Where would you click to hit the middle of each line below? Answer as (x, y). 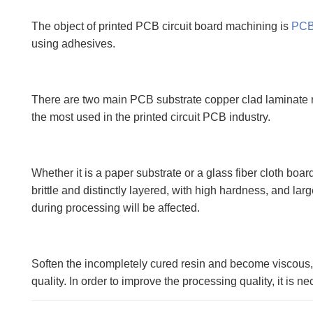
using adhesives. (73, 44)
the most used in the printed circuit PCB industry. (151, 117)
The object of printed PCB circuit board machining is (161, 26)
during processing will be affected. (115, 208)
